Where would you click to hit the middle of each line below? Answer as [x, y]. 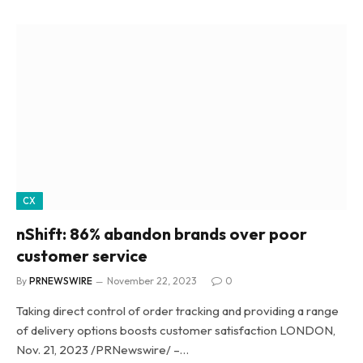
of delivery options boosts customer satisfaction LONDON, [176, 330]
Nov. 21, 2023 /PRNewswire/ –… [102, 350]
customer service [82, 256]
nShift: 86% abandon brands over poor [162, 234]
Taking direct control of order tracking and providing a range [177, 311]
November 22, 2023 [152, 281]
